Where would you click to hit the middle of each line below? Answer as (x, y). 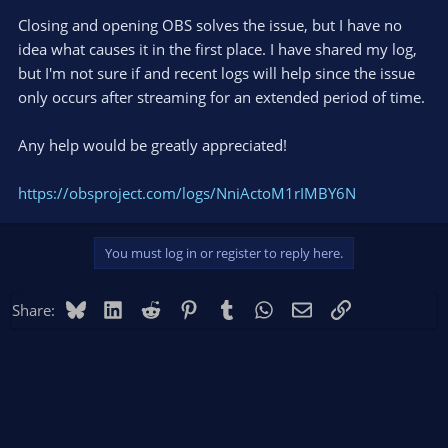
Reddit (182, 307)
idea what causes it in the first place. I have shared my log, (217, 48)
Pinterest (228, 307)
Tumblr (260, 307)
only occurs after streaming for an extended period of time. (221, 96)
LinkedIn (152, 307)
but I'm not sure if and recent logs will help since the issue (216, 72)
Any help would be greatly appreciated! (152, 144)
